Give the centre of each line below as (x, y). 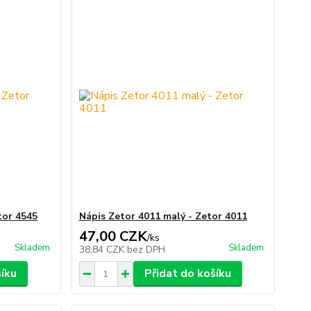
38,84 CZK (103, 250)
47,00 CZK (113, 236)
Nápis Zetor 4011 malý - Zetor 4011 (163, 216)
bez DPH (146, 250)
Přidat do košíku (187, 274)
